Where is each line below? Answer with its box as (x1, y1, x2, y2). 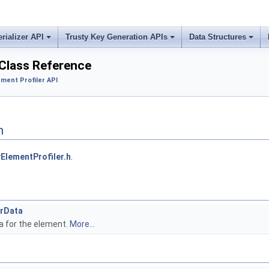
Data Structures (189, 32, 246, 41)
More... (70, 219, 95, 229)
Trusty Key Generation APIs (65, 32, 168, 41)
